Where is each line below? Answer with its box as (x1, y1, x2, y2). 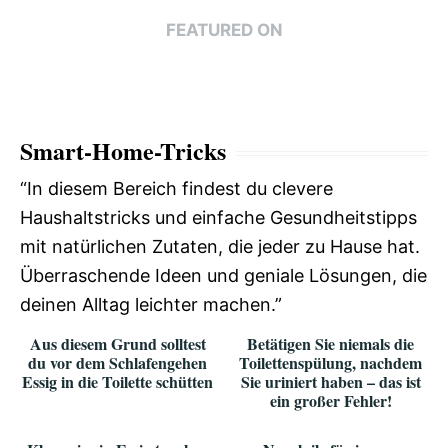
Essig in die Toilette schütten (22, 369, 213, 393)
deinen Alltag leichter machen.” (20, 293, 282, 315)
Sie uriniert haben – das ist (240, 369, 421, 393)
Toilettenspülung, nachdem (239, 350, 422, 374)
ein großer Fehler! (269, 388, 392, 412)
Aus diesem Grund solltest (29, 331, 206, 355)
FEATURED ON (165, 19, 283, 40)
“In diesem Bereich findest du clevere (20, 177, 333, 199)
